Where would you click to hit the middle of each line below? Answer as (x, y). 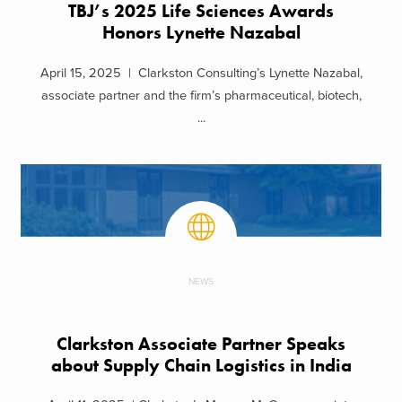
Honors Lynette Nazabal (201, 33)
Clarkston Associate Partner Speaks (201, 344)
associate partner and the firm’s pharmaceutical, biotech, (201, 95)
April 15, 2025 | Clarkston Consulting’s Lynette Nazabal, (201, 73)
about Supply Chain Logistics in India (201, 365)
